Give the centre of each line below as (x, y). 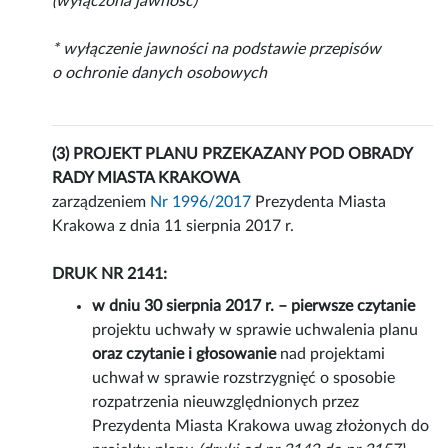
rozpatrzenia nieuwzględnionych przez (226, 402)
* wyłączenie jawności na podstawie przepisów (217, 49)
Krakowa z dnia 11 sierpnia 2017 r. (173, 226)
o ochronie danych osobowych (160, 73)
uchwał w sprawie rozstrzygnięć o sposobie (244, 378)
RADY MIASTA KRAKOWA (146, 178)
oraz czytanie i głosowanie (184, 354)
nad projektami (331, 354)
